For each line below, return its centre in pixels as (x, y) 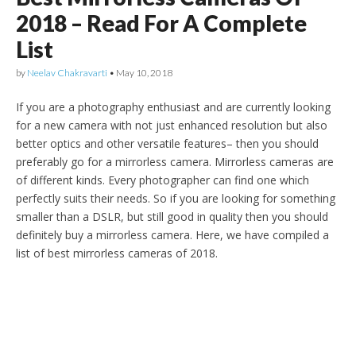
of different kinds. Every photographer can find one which (163, 180)
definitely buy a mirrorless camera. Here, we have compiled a (172, 234)
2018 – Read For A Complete (161, 23)
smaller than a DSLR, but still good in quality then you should (172, 216)
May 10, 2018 (144, 72)
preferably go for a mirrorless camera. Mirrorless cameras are (175, 161)
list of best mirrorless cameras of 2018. (117, 253)
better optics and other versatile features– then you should (167, 143)
